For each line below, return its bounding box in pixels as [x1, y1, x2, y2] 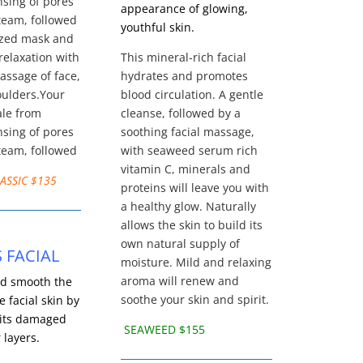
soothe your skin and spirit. [121, 292, 270, 308]
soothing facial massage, [121, 124, 255, 140]
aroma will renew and [121, 273, 240, 289]
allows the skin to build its [121, 217, 263, 233]
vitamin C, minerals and [121, 161, 251, 177]
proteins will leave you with [121, 180, 270, 196]
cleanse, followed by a [121, 105, 241, 122]
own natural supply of [121, 236, 241, 252]
